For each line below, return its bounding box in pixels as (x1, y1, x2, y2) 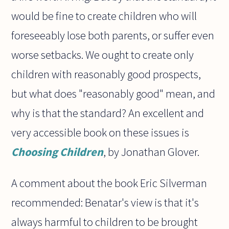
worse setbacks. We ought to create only (11, 48, 194, 62)
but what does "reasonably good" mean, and (11, 86, 216, 101)
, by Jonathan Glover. (103, 145, 200, 159)
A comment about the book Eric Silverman (11, 175, 208, 190)
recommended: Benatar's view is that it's (11, 195, 199, 210)
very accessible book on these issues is (11, 125, 190, 140)
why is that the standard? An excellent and (11, 106, 204, 121)
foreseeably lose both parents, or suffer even (11, 28, 215, 43)
